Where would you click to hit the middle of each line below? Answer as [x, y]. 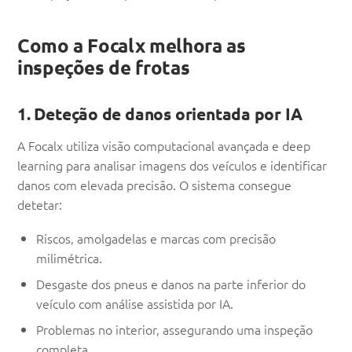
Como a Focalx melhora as [132, 46]
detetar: [40, 205]
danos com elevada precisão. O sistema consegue [154, 185]
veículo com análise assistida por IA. [135, 304]
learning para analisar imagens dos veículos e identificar [172, 165]
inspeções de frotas [104, 68]
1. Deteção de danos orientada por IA [160, 114]
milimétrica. [69, 258]
